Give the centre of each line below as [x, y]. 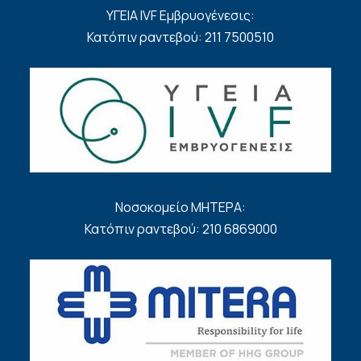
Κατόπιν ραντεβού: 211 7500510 [180, 37]
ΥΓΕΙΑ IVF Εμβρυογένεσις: [180, 15]
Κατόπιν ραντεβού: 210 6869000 [180, 229]
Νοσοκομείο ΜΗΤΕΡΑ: [180, 207]
